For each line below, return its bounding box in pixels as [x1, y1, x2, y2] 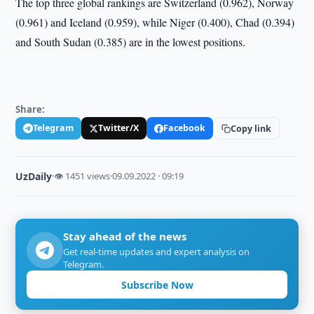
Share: [15, 103, 46, 116]
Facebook [163, 122, 206, 134]
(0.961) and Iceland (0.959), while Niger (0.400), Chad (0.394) [15, 15, 295, 29]
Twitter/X [98, 122, 139, 134]
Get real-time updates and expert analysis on [63, 245, 250, 258]
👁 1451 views [54, 170, 111, 182]
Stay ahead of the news [63, 229, 187, 243]
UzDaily [15, 170, 53, 183]
